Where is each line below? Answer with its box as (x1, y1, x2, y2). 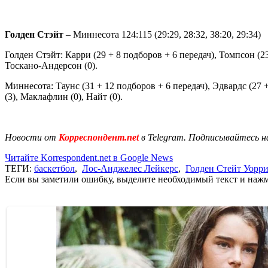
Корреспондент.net (56, 132, 141, 142)
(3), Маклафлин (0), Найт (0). (5, 91, 123, 102)
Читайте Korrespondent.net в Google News (5, 152, 173, 163)
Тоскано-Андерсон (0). (5, 60, 98, 71)
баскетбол (34, 163, 75, 173)
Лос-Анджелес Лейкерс (82, 163, 178, 173)
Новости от (5, 132, 56, 142)
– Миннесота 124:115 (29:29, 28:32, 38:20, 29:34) (63, 29, 261, 39)
